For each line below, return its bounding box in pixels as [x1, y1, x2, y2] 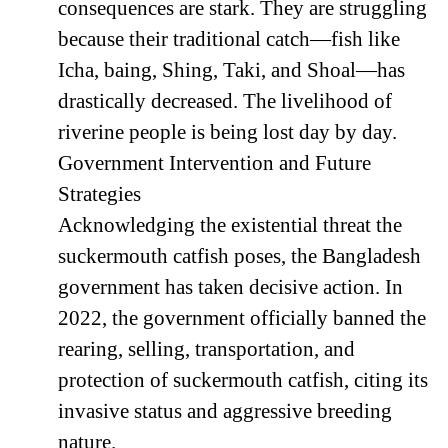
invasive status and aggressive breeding [58, 399, 392, 424]
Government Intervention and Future [58, 151, 371, 176]
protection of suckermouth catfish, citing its [58, 368, 428, 393]
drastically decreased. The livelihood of [58, 89, 392, 114]
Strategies [58, 182, 141, 207]
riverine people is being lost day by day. [58, 120, 397, 145]
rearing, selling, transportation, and [58, 337, 355, 362]
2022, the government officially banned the [58, 306, 426, 331]
